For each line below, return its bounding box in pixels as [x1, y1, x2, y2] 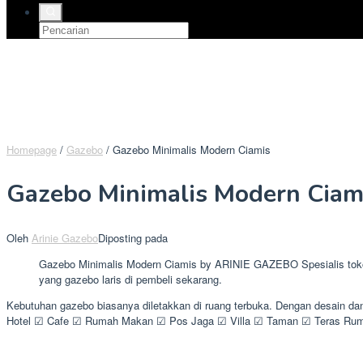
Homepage [6, 141, 57, 157]
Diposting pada [98, 230, 168, 246]
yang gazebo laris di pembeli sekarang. [39, 271, 222, 288]
